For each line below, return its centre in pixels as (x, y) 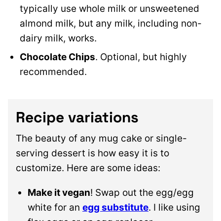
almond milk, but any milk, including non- (111, 24)
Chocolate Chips (57, 57)
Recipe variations (77, 117)
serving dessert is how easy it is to (92, 153)
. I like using (174, 208)
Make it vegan (59, 193)
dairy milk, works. (59, 38)
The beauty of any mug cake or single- (101, 139)
